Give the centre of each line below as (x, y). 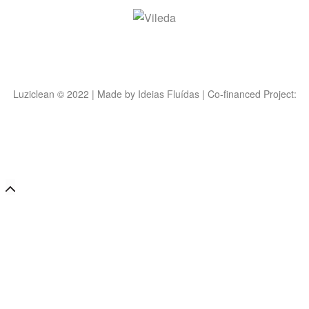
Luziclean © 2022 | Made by (75, 94)
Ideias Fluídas (168, 94)
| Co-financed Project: (248, 94)
